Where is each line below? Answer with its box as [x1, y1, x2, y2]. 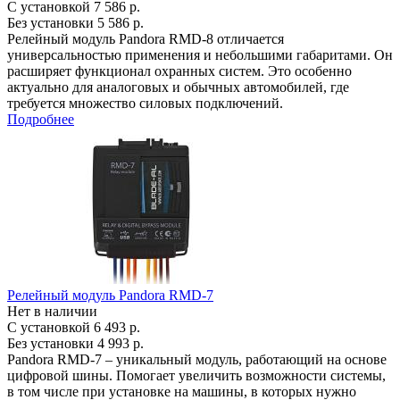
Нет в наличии [7, 304, 97, 319]
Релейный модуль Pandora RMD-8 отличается [7, 31, 284, 46]
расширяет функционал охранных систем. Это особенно [7, 63, 352, 79]
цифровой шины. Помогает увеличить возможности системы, [7, 368, 386, 383]
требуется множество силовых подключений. [7, 96, 283, 111]
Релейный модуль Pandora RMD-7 [7, 287, 213, 303]
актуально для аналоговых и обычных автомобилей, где [7, 79, 349, 95]
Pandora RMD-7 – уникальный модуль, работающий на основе [7, 352, 387, 367]
